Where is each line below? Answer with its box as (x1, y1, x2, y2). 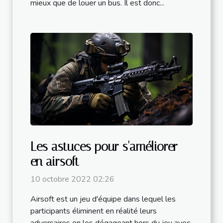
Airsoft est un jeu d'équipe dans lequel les (30, 194, 176, 205)
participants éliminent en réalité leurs (30, 206, 157, 217)
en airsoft (30, 154, 79, 169)
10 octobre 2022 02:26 (30, 174, 114, 185)
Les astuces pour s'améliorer (30, 139, 178, 154)
